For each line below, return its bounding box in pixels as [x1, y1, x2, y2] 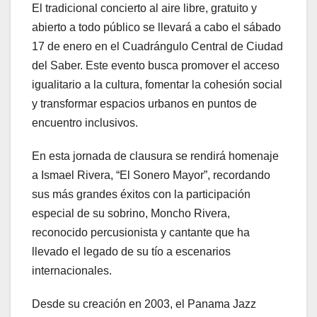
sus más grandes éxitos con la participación [32, 188, 250, 201]
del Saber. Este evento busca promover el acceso [32, 59, 279, 72]
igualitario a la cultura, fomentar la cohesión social [32, 79, 282, 91]
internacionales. [32, 265, 112, 277]
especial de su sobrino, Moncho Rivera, [32, 207, 230, 220]
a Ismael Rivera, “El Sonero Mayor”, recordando [32, 169, 270, 182]
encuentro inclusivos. [32, 117, 138, 129]
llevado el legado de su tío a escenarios [32, 246, 231, 258]
